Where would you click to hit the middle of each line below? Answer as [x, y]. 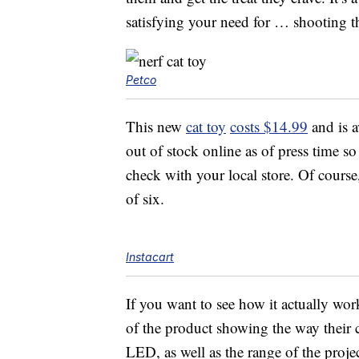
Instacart [150, 257]
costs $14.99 [269, 127]
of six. [145, 199]
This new [156, 127]
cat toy [206, 127]
